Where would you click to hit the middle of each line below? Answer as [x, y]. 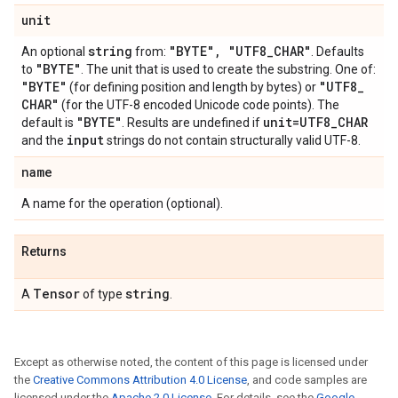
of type [103, 294]
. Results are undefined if [192, 123]
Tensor [56, 294]
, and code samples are [307, 380]
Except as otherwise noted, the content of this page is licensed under [191, 362]
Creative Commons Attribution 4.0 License [140, 380]
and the [44, 140]
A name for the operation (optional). [122, 203]
